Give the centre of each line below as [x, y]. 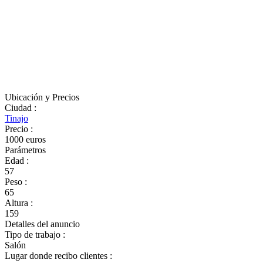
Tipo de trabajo [34, 235]
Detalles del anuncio [42, 224]
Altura [18, 203]
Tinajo [16, 118]
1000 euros [25, 139]
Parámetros [25, 150]
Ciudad [19, 108]
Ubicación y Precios [42, 97]
